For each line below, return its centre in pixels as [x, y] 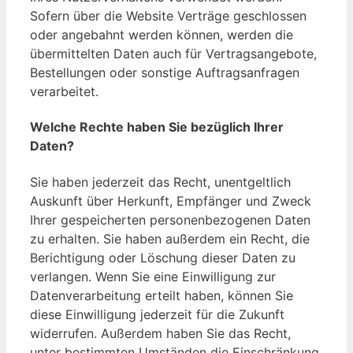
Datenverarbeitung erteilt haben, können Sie [162, 295]
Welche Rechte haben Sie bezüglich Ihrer [157, 127]
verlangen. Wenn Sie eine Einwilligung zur [153, 276]
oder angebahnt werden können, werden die [162, 35]
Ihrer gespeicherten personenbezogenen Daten [170, 219]
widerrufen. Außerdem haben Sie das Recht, [160, 333]
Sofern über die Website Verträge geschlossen [168, 16]
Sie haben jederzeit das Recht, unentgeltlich [160, 182]
